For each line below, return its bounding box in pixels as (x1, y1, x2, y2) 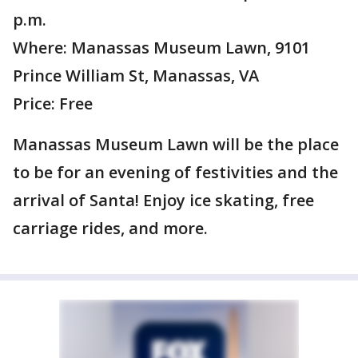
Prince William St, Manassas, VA (13, 65, 259, 86)
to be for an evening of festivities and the (13, 161, 338, 183)
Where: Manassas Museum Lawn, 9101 (13, 37, 310, 58)
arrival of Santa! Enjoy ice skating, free (13, 189, 314, 211)
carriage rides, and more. (13, 217, 208, 239)
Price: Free (13, 93, 93, 114)
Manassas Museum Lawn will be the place (13, 133, 339, 155)
